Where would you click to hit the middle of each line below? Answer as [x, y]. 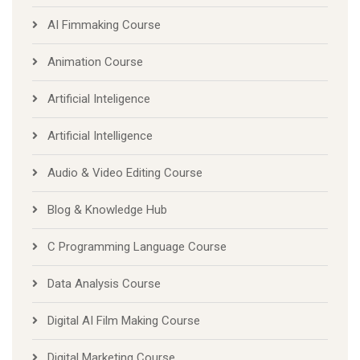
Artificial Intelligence [100, 135]
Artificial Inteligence [99, 98]
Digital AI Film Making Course [124, 320]
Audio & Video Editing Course [125, 172]
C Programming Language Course [137, 246]
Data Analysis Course [104, 283]
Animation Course [95, 61]
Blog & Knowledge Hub [107, 209]
